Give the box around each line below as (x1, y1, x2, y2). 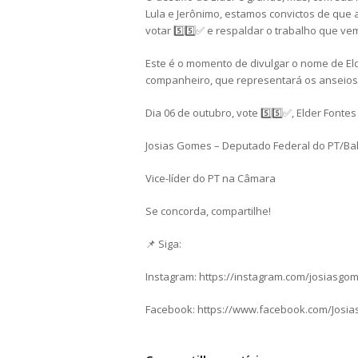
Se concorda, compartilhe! (145, 203, 271, 218)
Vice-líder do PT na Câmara (145, 170, 276, 185)
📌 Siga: (145, 236, 181, 251)
